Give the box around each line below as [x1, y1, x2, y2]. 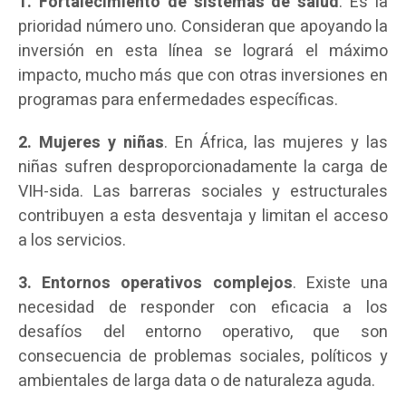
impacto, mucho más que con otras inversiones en [18, 63, 388, 88]
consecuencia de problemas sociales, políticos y [18, 343, 388, 369]
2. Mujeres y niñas [18, 130, 164, 155]
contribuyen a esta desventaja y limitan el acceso [18, 203, 388, 228]
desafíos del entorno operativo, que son [18, 319, 388, 344]
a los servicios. [18, 227, 126, 253]
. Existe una [292, 270, 389, 295]
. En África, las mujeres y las [164, 130, 388, 155]
